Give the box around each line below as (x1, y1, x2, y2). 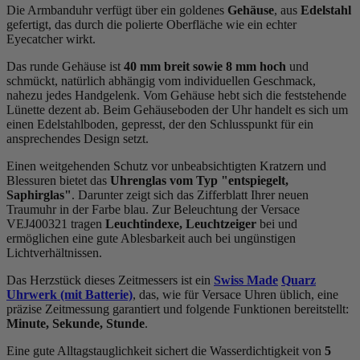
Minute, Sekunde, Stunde (6, 316, 145, 330)
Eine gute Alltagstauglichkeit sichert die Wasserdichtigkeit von (6, 343, 325, 358)
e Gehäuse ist (53, 59, 124, 73)
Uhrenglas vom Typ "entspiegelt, (110, 173, 288, 187)
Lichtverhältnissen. (6, 245, 102, 260)
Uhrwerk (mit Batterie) (6, 287, 133, 301)
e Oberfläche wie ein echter (157, 17, 297, 31)
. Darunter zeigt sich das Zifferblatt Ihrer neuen (72, 187, 309, 202)
